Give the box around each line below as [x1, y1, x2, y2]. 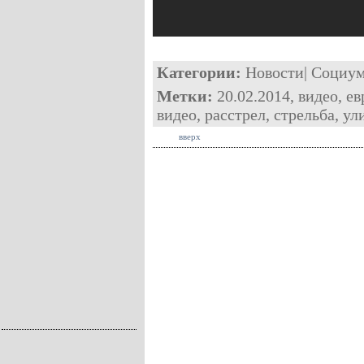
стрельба [274, 106, 335, 123]
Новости [245, 63, 304, 81]
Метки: [157, 87, 213, 105]
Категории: [157, 63, 241, 81]
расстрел [205, 106, 266, 123]
